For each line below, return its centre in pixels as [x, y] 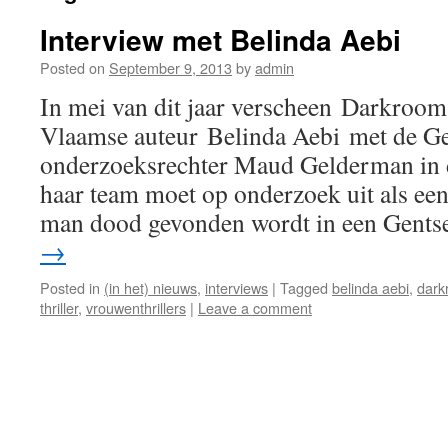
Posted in [70, 287]
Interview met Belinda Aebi [220, 39]
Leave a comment [255, 307]
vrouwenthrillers [136, 307]
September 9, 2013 [170, 67]
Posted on [72, 67]
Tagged [304, 287]
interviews [236, 287]
